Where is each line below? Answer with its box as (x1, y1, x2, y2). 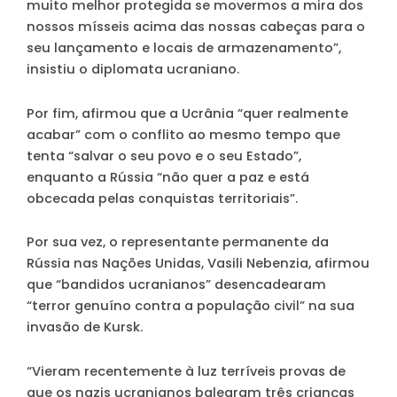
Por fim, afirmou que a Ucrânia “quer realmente (27, 104, 348, 122)
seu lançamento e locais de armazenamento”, (27, 39, 341, 58)
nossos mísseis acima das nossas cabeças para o (27, 18, 365, 36)
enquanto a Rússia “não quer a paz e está (27, 167, 309, 186)
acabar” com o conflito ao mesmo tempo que (27, 125, 340, 144)
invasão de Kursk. (27, 318, 143, 337)
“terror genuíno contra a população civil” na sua (27, 297, 354, 315)
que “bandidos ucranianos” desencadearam (27, 276, 326, 294)
